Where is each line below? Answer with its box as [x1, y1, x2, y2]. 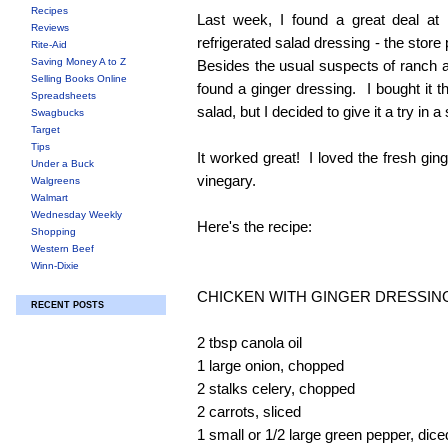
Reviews [31, 22, 69, 33]
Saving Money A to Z [31, 56, 126, 67]
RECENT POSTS [31, 300, 104, 310]
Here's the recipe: [197, 218, 312, 235]
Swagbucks [31, 107, 84, 118]
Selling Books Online [31, 73, 127, 84]
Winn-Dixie [31, 260, 79, 271]
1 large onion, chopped [197, 357, 344, 374]
